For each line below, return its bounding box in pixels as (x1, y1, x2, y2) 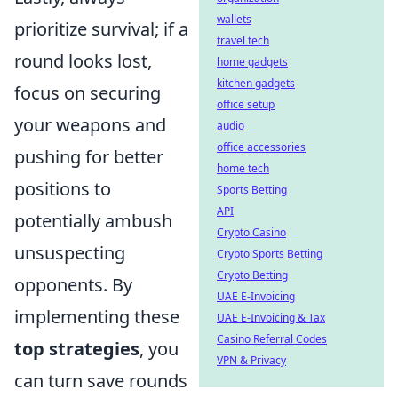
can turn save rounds (14, 368, 187, 393)
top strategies (14, 336, 139, 361)
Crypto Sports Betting (217, 246, 322, 261)
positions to (14, 176, 111, 201)
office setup (217, 97, 275, 112)
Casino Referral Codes (217, 331, 327, 346)
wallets (217, 12, 251, 27)
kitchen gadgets (217, 76, 295, 91)
